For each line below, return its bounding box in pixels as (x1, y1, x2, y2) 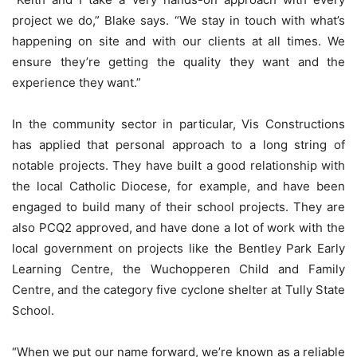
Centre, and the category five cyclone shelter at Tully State (12, 282, 345, 298)
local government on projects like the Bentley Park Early (12, 241, 345, 257)
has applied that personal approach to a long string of (12, 137, 345, 153)
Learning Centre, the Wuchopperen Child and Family (12, 261, 345, 277)
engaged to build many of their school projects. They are (12, 199, 345, 215)
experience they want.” (12, 75, 141, 91)
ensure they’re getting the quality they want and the (12, 54, 345, 70)
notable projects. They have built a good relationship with (12, 158, 345, 174)
